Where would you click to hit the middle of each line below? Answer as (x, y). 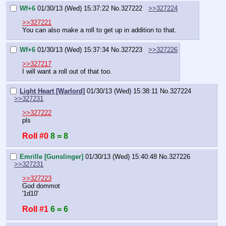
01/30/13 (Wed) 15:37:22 (73, 9)
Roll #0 (35, 136)
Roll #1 (35, 209)
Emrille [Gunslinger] (51, 156)
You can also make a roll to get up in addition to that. (99, 30)
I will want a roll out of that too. (67, 72)
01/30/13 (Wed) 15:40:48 (121, 156)
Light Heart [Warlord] (52, 91)
